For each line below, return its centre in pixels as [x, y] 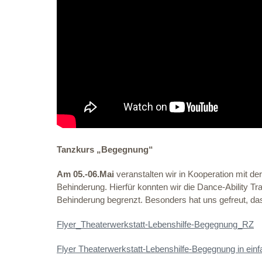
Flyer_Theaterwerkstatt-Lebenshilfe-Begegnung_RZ [155, 224]
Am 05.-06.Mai [85, 174]
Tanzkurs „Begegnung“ [105, 149]
